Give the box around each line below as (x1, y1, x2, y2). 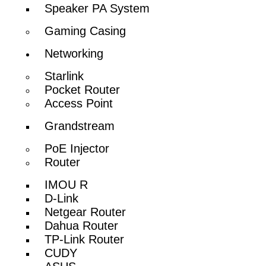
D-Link (45, 191, 79, 205)
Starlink (45, 69, 84, 83)
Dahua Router (45, 218, 119, 232)
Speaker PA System (45, 1, 150, 15)
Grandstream (45, 119, 115, 132)
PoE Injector (45, 141, 110, 155)
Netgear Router (45, 205, 126, 218)
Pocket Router (45, 83, 121, 96)
